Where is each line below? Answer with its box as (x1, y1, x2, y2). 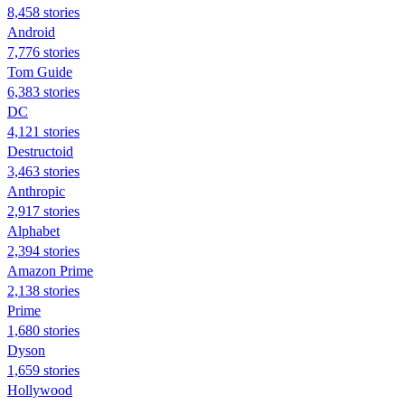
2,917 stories (7, 202, 80, 219)
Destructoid (7, 143, 73, 159)
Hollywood (7, 381, 72, 398)
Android (7, 24, 55, 40)
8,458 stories (7, 4, 80, 20)
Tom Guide (7, 63, 72, 80)
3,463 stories (7, 163, 80, 179)
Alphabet (7, 222, 60, 239)
